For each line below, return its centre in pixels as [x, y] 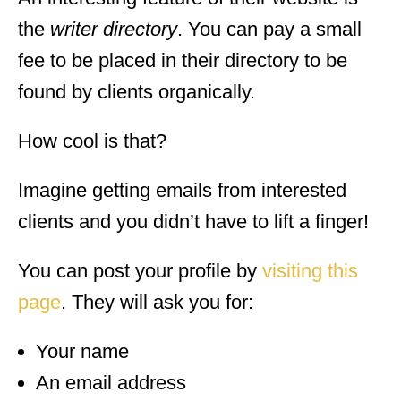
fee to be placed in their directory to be [183, 60]
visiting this [310, 270]
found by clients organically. [137, 91]
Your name [82, 351]
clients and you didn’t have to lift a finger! [193, 221]
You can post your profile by [140, 270]
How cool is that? [92, 141]
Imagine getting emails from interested [182, 190]
